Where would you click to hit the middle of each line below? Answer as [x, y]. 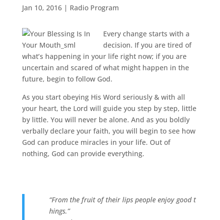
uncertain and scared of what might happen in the [105, 68]
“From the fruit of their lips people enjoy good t [122, 200]
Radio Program [94, 8]
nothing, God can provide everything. [83, 153]
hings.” [59, 211]
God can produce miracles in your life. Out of [96, 142]
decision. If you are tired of [147, 45]
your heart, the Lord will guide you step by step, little [109, 108]
